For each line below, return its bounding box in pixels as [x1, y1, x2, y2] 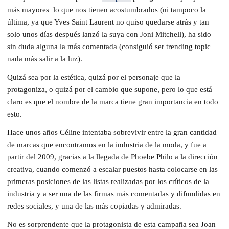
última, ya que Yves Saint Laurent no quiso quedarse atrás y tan [7, 17, 209, 26]
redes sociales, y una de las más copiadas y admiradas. [7, 201, 181, 210]
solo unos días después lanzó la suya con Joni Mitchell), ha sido [7, 30, 211, 38]
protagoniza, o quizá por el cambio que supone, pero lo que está [7, 85, 212, 94]
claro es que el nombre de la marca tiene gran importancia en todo [7, 97, 218, 106]
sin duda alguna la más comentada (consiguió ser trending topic [7, 42, 211, 51]
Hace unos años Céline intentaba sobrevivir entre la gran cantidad [7, 128, 217, 136]
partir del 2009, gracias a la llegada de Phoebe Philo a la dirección [7, 152, 218, 161]
